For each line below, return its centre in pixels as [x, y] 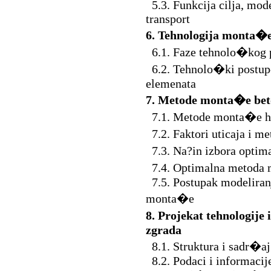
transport [168, 19]
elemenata [171, 83]
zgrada [164, 230]
